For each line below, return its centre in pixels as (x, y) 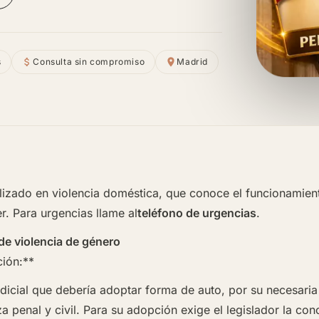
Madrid (192, 62)
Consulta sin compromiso (89, 62)
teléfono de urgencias (197, 213)
